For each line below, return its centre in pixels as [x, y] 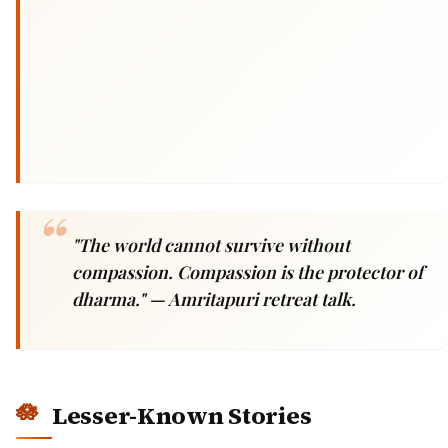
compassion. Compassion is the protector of [247, 271]
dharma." [110, 298]
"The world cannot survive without [211, 244]
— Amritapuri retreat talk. [252, 298]
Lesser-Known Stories [182, 416]
